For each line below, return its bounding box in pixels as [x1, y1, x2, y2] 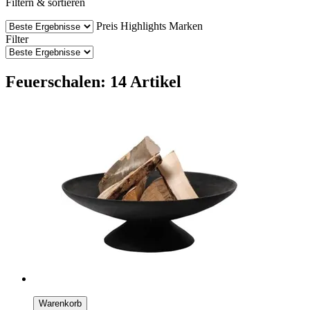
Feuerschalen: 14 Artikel [6, 72, 181, 91]
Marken [169, 19, 203, 32]
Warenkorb [39, 298, 82, 309]
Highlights [120, 19, 166, 32]
